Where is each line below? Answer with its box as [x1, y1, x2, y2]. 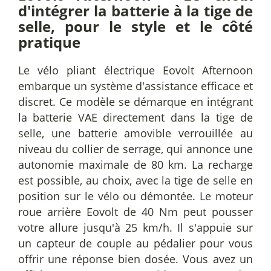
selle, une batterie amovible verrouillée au [18, 126, 253, 140]
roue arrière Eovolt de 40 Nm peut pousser [18, 204, 253, 219]
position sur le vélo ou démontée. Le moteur [18, 189, 253, 203]
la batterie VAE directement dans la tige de [18, 110, 253, 125]
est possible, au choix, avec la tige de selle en [18, 173, 253, 188]
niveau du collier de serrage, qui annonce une [18, 142, 253, 156]
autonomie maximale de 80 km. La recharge [18, 157, 253, 172]
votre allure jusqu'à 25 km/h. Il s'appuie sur [18, 220, 253, 235]
